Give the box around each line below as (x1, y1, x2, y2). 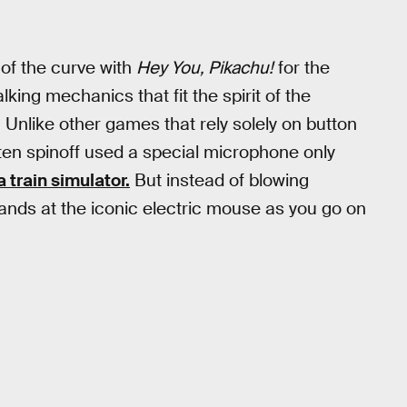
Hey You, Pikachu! (136, 55, 273, 79)
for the (273, 55, 330, 79)
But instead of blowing (130, 168, 309, 192)
